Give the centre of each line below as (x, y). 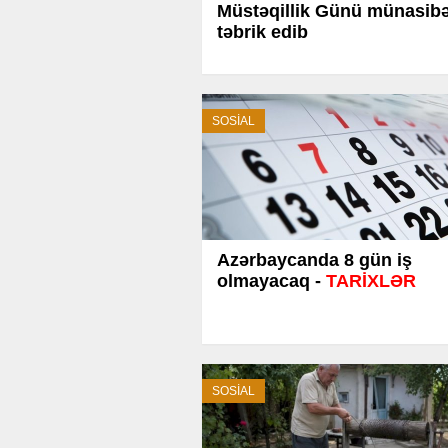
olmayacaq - (271, 280)
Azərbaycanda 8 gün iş (314, 259)
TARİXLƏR (371, 280)
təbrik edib (262, 31)
